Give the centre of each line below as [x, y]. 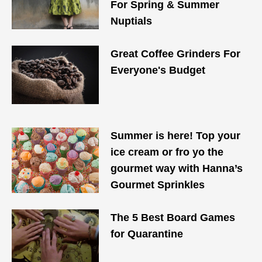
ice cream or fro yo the [167, 152]
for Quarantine [147, 234]
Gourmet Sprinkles [158, 185]
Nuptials [132, 21]
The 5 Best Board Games [173, 218]
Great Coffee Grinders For [176, 54]
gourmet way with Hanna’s [177, 168]
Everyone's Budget [158, 70]
